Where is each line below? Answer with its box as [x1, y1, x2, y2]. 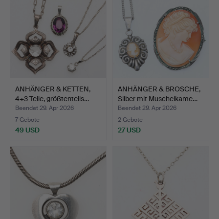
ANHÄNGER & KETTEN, [15, 84, 90, 93]
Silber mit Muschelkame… [118, 94, 197, 103]
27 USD [118, 125, 141, 134]
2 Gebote [118, 116, 143, 124]
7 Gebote [15, 116, 40, 124]
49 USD [15, 125, 40, 134]
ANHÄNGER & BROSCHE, [118, 84, 200, 93]
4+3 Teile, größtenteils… [15, 94, 89, 103]
